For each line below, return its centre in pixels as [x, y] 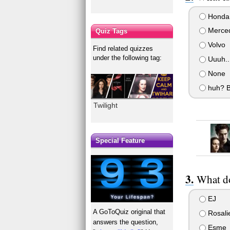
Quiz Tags [112, 31]
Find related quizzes [123, 48]
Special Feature [120, 141]
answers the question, [126, 222]
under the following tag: [128, 57]
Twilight [106, 105]
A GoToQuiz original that [129, 212]
